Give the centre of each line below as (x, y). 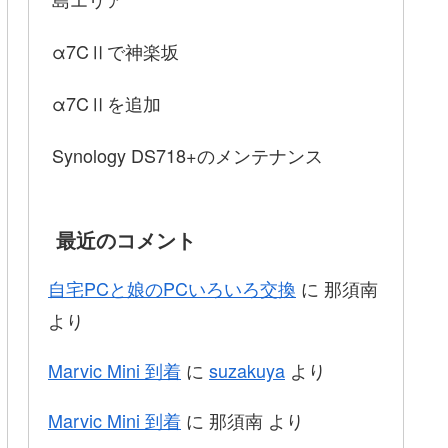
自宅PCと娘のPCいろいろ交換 (172, 287)
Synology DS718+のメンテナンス (187, 155)
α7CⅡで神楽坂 (115, 51)
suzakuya (247, 369)
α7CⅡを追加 (106, 103)
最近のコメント (126, 239)
